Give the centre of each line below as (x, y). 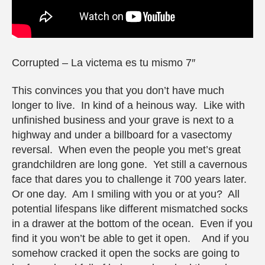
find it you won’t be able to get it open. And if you (130, 239)
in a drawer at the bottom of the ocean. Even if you (132, 224)
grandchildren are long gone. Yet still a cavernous (130, 165)
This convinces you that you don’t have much (118, 91)
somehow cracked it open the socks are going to (126, 253)
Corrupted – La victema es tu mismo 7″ (104, 62)
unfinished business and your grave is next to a (123, 120)
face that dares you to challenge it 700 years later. (131, 180)
